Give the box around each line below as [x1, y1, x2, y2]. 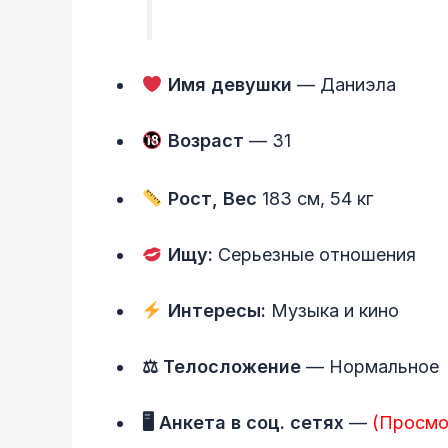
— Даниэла [291, 74, 396, 96]
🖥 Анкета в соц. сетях [142, 411, 344, 433]
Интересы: [162, 299, 271, 321]
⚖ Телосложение [142, 355, 301, 377]
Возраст [162, 130, 244, 152]
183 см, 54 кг [256, 187, 373, 209]
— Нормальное [301, 355, 439, 377]
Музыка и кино [270, 299, 399, 321]
